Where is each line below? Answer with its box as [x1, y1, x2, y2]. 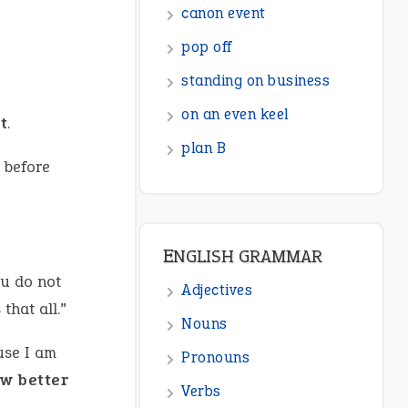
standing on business [181, 70, 331, 92]
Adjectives [181, 280, 253, 301]
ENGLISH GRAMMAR [173, 244, 323, 269]
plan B [181, 138, 227, 159]
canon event [181, 3, 266, 25]
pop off [181, 36, 232, 58]
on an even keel [181, 104, 289, 126]
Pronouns [181, 347, 250, 369]
